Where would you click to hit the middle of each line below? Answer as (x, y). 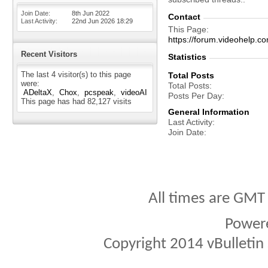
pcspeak (99, 92)
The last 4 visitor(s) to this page (76, 74)
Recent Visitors (49, 54)
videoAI (134, 92)
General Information (209, 112)
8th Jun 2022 (91, 13)
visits (121, 101)
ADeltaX (38, 92)
